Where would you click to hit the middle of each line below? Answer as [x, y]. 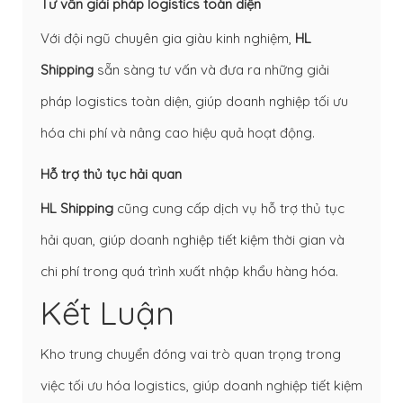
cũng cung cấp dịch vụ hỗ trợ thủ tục [229, 208]
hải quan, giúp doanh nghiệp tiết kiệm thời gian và [193, 239]
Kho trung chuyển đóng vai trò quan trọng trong [191, 354]
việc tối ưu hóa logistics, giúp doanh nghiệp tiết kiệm [201, 385]
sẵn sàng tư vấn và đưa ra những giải [211, 69]
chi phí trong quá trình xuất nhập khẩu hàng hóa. [189, 271]
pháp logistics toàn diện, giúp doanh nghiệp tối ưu [194, 101]
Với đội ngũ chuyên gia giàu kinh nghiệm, [168, 38]
